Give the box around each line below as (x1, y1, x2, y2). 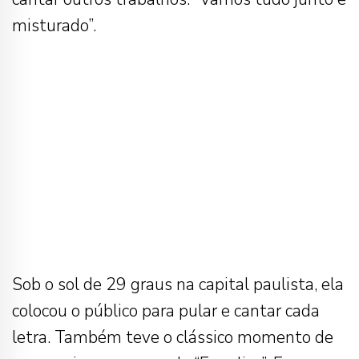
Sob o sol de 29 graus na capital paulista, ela (12, 272, 344, 296)
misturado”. (12, 14, 96, 37)
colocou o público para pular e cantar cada (12, 299, 320, 322)
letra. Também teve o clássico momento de (12, 325, 333, 349)
